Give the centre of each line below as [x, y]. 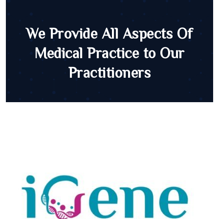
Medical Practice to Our [109, 53]
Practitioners [109, 73]
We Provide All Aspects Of [109, 33]
